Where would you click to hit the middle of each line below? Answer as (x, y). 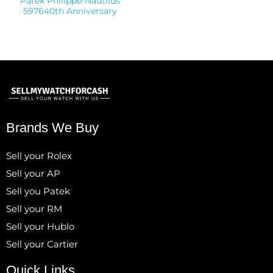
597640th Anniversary (70, 11)
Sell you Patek (38, 191)
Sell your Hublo (40, 226)
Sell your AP (33, 173)
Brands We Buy (52, 127)
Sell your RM (34, 208)
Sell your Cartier (42, 244)
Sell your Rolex (39, 155)
